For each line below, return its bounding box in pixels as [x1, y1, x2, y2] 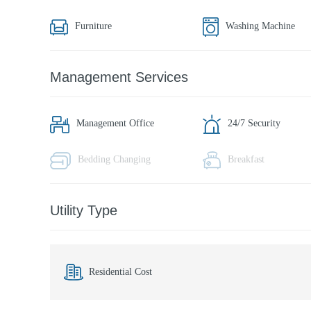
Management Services [50, 69, 188, 85]
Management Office [76, 118, 154, 128]
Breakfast [228, 154, 264, 165]
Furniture [75, 21, 112, 31]
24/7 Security [228, 118, 280, 128]
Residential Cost [89, 267, 152, 277]
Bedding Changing [78, 154, 151, 165]
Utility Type [50, 203, 117, 218]
